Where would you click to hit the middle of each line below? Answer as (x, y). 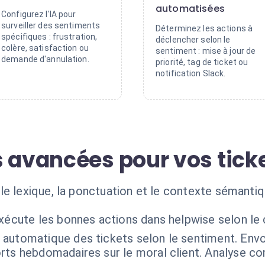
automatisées (190, 9)
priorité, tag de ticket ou (202, 62)
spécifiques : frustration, (49, 37)
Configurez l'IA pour (39, 14)
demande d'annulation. (45, 59)
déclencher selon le (193, 40)
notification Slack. (191, 73)
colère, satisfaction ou (45, 48)
